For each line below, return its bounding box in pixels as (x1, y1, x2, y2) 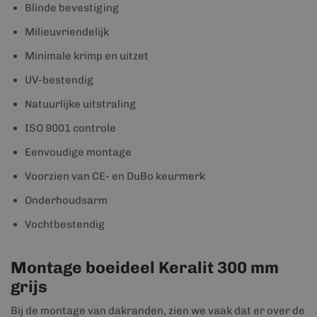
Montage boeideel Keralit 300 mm (11, 258, 279, 277)
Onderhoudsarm (25, 194, 108, 207)
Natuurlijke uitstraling (25, 98, 136, 110)
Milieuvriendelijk (25, 25, 109, 38)
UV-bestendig (25, 74, 93, 86)
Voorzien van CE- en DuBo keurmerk (25, 170, 205, 183)
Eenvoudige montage (25, 146, 132, 158)
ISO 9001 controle (25, 122, 116, 134)
